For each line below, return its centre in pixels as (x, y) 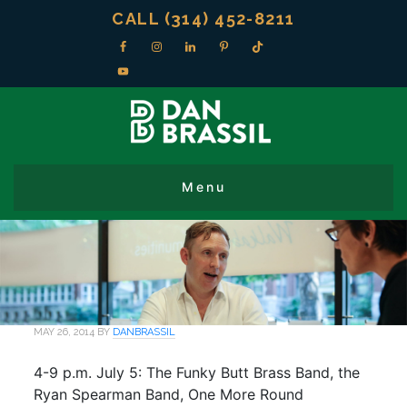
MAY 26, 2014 (65, 333)
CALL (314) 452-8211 (203, 19)
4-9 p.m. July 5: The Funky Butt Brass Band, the (197, 373)
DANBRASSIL (144, 333)
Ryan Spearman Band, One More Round (169, 395)
